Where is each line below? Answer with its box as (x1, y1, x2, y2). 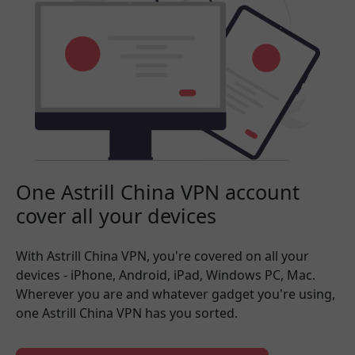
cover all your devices (16, 202, 216, 230)
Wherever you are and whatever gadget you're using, (16, 285, 335, 303)
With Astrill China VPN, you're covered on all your (16, 247, 309, 265)
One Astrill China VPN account (16, 178, 300, 206)
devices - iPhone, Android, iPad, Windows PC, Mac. (16, 266, 315, 284)
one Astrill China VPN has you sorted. (16, 304, 238, 323)
